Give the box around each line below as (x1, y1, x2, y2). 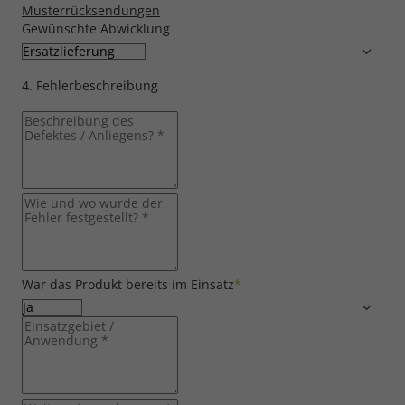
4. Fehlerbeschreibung (22, 77, 158, 95)
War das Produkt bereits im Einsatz (22, 276, 234, 294)
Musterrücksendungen (22, 2, 160, 20)
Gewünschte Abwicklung (22, 20, 170, 38)
